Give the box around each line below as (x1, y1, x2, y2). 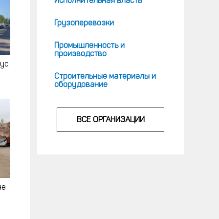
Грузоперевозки (54, 20, 114, 27)
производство (54, 50, 107, 58)
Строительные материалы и (54, 73, 156, 81)
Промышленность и (54, 42, 125, 50)
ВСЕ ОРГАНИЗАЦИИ (76, 116, 145, 124)
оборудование (54, 81, 108, 89)
